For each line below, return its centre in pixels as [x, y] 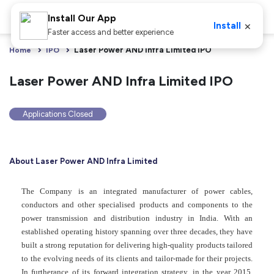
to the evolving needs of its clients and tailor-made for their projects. [137, 258]
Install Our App [82, 18]
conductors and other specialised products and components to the [137, 204]
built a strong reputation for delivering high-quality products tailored [137, 245]
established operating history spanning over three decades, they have [137, 231]
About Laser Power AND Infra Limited [83, 161]
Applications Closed [58, 114]
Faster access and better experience [110, 32]
